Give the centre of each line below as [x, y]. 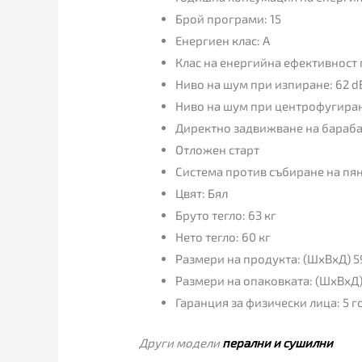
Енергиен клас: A [223, 41]
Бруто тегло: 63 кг [226, 215]
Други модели [181, 342]
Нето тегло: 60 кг [223, 237]
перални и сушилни [278, 342]
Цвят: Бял [202, 194]
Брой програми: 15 [229, 19]
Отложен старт [218, 150]
